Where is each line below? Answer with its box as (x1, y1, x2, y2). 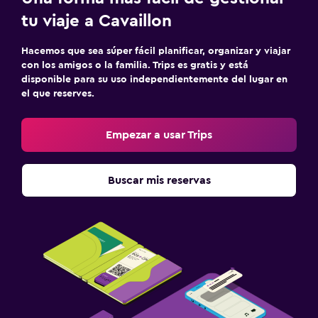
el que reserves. (21, 88, 94, 99)
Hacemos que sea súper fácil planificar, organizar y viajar (21, 45, 290, 56)
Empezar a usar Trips (106, 128, 212, 141)
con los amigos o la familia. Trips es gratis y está (21, 60, 248, 70)
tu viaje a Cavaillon (21, 12, 172, 30)
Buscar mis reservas (107, 174, 211, 186)
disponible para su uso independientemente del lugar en (21, 74, 287, 84)
